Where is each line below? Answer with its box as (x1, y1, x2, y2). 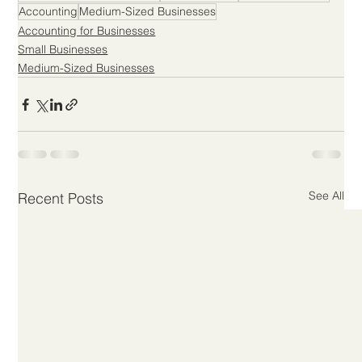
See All (308, 188, 344, 204)
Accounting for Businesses (18, 23, 156, 39)
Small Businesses (18, 42, 108, 57)
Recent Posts (18, 189, 104, 208)
